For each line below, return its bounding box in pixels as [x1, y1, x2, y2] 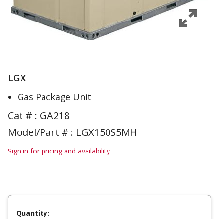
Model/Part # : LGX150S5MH [8, 126, 137, 139]
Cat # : [8, 109, 40, 122]
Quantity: [16, 208, 49, 218]
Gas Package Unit [18, 91, 91, 103]
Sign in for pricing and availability [8, 146, 110, 155]
